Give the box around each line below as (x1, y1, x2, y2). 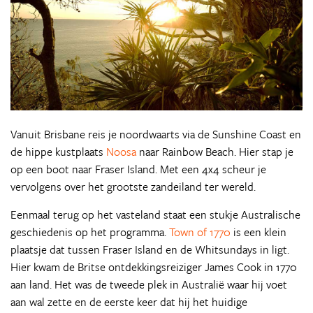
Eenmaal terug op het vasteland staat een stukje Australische (10, 206, 300, 224)
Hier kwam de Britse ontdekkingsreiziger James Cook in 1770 (10, 259, 297, 276)
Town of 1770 (169, 224, 231, 241)
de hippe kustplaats (10, 143, 106, 161)
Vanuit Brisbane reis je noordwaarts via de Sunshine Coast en (10, 126, 301, 143)
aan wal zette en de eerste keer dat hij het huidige (10, 293, 247, 311)
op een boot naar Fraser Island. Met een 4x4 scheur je (10, 161, 266, 178)
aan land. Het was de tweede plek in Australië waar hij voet (10, 276, 287, 293)
